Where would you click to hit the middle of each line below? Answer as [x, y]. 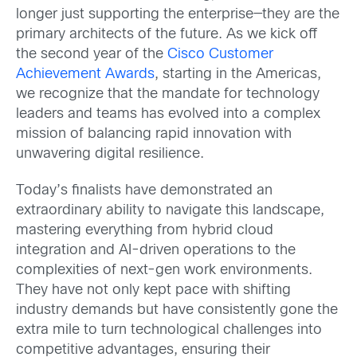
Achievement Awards [85, 75]
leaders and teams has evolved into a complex [168, 115]
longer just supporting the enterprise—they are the [178, 15]
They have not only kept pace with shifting [153, 290]
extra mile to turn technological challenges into [169, 330]
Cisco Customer [220, 55]
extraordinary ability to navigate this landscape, [170, 210]
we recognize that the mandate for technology [168, 95]
